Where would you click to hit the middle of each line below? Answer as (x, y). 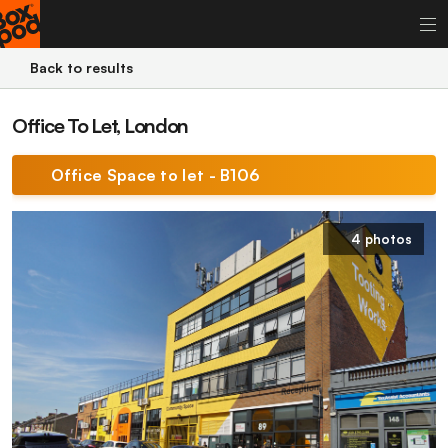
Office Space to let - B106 (155, 175)
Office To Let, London (100, 125)
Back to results (81, 67)
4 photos (381, 239)
